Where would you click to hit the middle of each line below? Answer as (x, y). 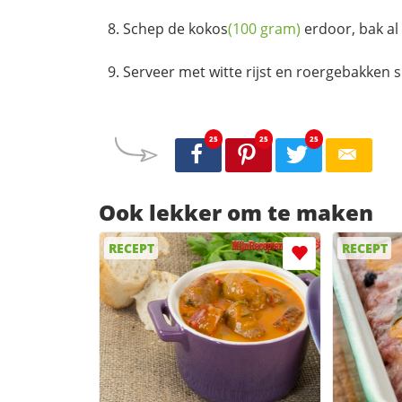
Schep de (156, 29)
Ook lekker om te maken (236, 212)
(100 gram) (264, 29)
